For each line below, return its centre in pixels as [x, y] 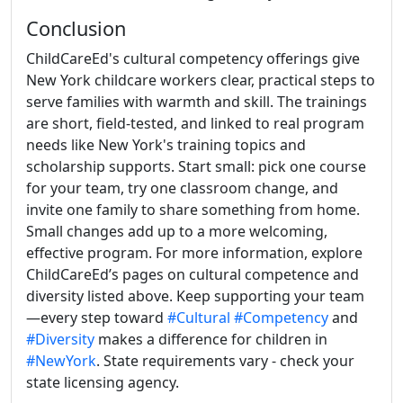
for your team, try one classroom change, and [182, 188]
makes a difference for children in [211, 339]
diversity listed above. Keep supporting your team [195, 296]
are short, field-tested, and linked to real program [195, 123]
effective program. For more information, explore [194, 252]
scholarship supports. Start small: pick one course [196, 166]
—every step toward [97, 317]
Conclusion [76, 28]
